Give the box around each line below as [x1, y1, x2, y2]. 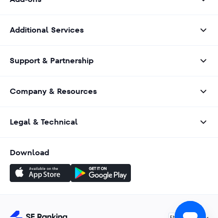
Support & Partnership [10, 55, 93, 66]
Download [10, 147, 49, 158]
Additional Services [10, 24, 84, 36]
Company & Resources [10, 86, 97, 97]
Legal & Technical [10, 116, 78, 127]
